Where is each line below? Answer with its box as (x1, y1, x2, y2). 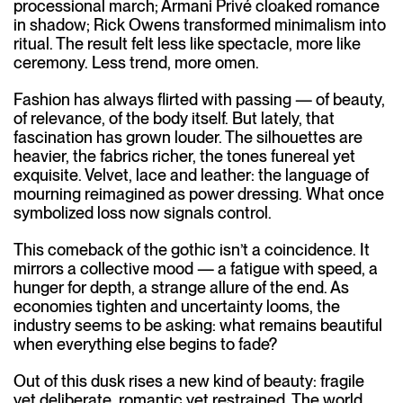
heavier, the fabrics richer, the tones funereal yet (13, 147, 355, 166)
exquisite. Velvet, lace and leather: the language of (13, 166, 369, 184)
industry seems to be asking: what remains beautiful (13, 316, 382, 335)
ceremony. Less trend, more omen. (13, 53, 259, 72)
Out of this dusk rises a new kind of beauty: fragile (13, 372, 364, 390)
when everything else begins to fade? (13, 335, 277, 354)
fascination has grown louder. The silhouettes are (13, 128, 363, 147)
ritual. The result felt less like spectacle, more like (13, 34, 361, 53)
